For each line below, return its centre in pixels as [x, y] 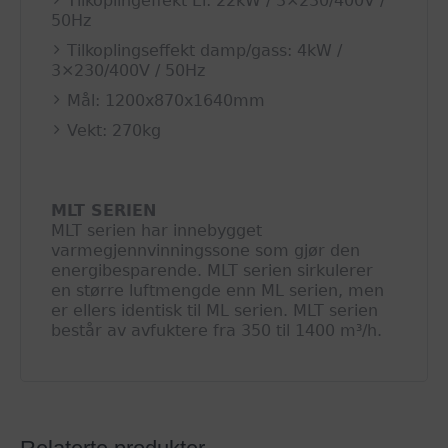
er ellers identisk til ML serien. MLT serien [214, 311]
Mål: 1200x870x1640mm [166, 101]
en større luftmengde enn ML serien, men [217, 291]
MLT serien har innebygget [156, 231]
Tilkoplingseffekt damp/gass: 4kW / [204, 51]
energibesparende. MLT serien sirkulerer [212, 271]
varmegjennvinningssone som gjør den [205, 251]
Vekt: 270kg [114, 131]
